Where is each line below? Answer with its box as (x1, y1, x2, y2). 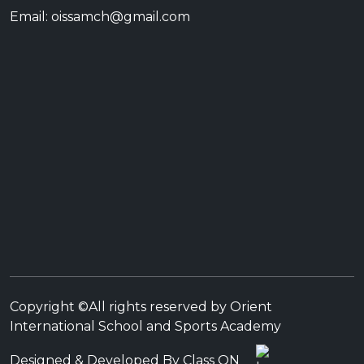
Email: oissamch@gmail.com (10, 9, 190, 25)
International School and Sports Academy (10, 318, 281, 335)
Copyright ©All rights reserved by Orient (10, 299, 272, 315)
